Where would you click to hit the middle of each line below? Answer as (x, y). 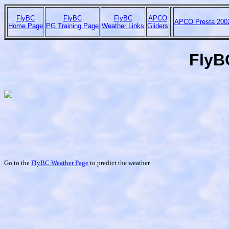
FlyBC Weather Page (60, 163)
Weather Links (123, 26)
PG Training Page (72, 26)
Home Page (26, 26)
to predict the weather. (120, 163)
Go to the (18, 163)
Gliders (158, 26)
